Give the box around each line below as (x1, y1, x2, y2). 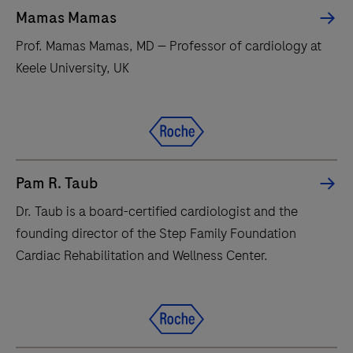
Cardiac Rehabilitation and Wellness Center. (16, 246, 268, 265)
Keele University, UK (16, 58, 129, 77)
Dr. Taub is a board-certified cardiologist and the (16, 202, 298, 221)
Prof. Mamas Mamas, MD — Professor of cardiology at (16, 36, 321, 55)
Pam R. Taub (16, 173, 98, 194)
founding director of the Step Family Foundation (16, 224, 296, 243)
